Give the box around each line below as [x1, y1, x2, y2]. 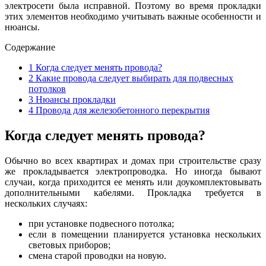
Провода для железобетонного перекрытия [33, 104, 210, 115]
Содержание [5, 42, 55, 52]
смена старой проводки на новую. [28, 250, 166, 261]
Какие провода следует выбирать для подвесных [33, 72, 233, 83]
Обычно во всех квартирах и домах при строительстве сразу [5, 155, 261, 166]
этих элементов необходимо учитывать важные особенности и [5, 11, 261, 21]
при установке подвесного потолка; [28, 218, 174, 229]
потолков [28, 83, 66, 94]
